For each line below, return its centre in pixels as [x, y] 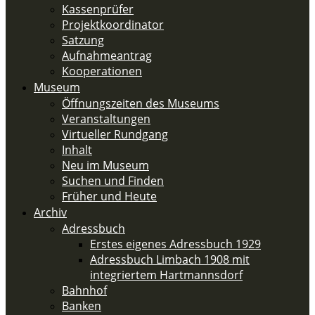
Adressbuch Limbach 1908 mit [170, 259]
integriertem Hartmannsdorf [166, 275]
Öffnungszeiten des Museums [141, 103]
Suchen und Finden [113, 181]
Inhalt [77, 150]
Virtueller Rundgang [115, 134]
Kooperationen [102, 71]
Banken [82, 306]
